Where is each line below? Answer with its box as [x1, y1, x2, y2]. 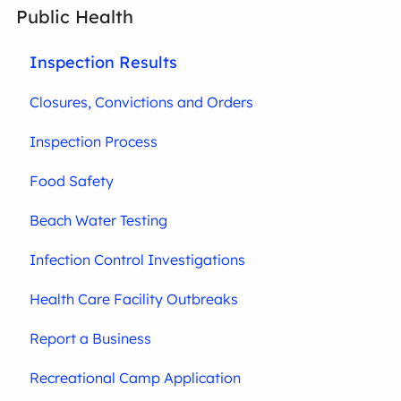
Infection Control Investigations [30, 251, 246, 269]
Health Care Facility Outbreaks [30, 290, 239, 308]
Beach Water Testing [30, 211, 168, 229]
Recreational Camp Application [30, 369, 242, 387]
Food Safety [30, 172, 115, 190]
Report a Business [30, 329, 152, 347]
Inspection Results [30, 52, 178, 72]
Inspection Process [30, 132, 158, 150]
